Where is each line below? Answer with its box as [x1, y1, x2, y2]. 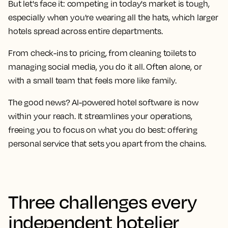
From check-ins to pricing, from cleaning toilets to [8, 48, 196, 58]
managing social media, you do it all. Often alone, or [8, 62, 202, 72]
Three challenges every [8, 190, 197, 213]
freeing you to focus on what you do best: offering [8, 125, 198, 135]
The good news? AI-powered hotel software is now [8, 97, 198, 107]
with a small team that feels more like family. [8, 75, 177, 85]
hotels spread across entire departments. [8, 26, 163, 36]
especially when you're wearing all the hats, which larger [8, 12, 218, 22]
